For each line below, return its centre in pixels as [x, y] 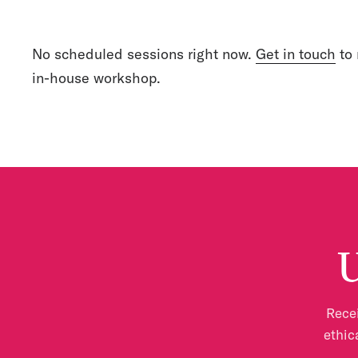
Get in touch [296, 54]
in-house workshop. [96, 78]
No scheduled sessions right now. [144, 54]
